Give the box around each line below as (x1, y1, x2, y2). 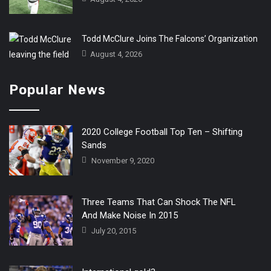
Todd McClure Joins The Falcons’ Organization (82, 34, 258, 44)
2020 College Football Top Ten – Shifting (82, 126, 243, 138)
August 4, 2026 (88, 50, 142, 59)
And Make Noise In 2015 (82, 210, 178, 221)
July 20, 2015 (90, 226, 136, 236)
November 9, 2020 (90, 156, 154, 166)
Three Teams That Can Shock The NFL (82, 197, 236, 208)
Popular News (9, 82, 106, 99)
